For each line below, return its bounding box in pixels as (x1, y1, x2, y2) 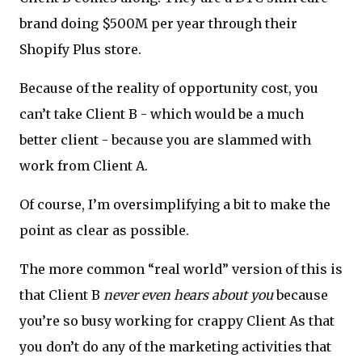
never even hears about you (103, 287, 273, 304)
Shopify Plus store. (19, 41, 141, 58)
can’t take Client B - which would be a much (19, 106, 304, 123)
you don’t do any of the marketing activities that (19, 339, 331, 356)
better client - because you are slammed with (19, 132, 311, 149)
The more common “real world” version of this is (19, 261, 343, 278)
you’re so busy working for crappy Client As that (19, 313, 335, 330)
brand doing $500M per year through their (19, 15, 297, 32)
